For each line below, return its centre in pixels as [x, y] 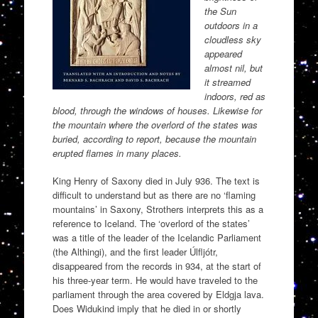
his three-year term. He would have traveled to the [155, 280]
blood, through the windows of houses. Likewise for [157, 110]
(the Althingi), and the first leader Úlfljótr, [135, 252]
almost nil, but [233, 67]
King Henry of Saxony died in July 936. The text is [156, 181]
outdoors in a [231, 25]
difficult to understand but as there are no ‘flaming [154, 195]
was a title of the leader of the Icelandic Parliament [157, 238]
